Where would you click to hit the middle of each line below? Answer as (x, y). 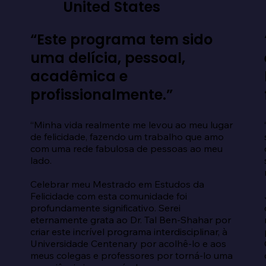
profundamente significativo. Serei (105, 208)
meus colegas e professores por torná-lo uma (131, 255)
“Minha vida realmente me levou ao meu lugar (131, 124)
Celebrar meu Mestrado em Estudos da (117, 184)
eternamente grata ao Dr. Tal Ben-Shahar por (130, 219)
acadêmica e (79, 77)
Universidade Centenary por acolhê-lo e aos (128, 243)
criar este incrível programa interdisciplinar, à (129, 231)
